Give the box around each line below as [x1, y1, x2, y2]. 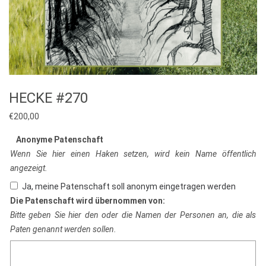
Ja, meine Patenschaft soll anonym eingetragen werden [22, 182, 236, 192]
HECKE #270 [9, 90, 88, 107]
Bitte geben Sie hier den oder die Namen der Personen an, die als [10, 210, 256, 220]
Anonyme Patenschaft [16, 135, 103, 145]
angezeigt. [10, 163, 47, 173]
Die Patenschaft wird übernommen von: [10, 196, 165, 206]
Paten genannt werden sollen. [10, 224, 116, 235]
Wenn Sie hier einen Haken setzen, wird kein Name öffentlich [10, 149, 256, 159]
